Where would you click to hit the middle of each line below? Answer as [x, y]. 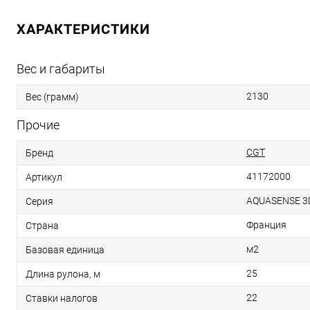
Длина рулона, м [63, 274]
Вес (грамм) [52, 97]
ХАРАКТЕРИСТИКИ [83, 29]
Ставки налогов [62, 298]
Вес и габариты [61, 69]
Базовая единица [65, 249]
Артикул [44, 177]
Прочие [38, 125]
